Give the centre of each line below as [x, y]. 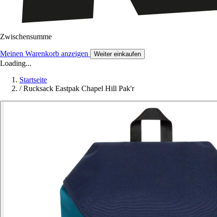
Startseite [33, 80]
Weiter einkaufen [117, 54]
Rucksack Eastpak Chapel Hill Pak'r [79, 89]
